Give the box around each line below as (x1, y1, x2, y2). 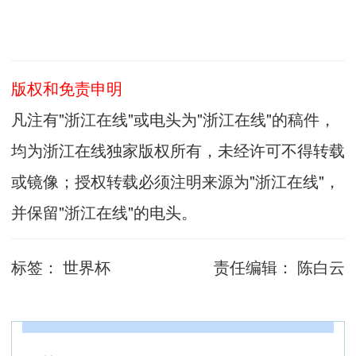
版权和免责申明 (11, 75, 122, 99)
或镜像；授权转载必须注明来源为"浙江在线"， (11, 168, 340, 192)
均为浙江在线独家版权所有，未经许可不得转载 (11, 137, 345, 161)
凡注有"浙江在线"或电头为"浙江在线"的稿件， (11, 106, 335, 130)
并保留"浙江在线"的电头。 (11, 199, 197, 223)
